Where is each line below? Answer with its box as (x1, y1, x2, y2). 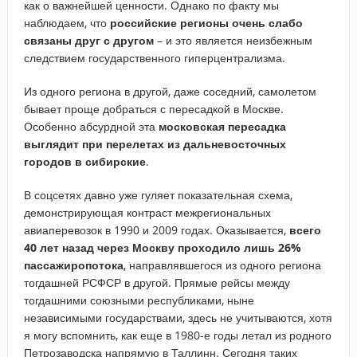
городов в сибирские (23, 153, 146, 169)
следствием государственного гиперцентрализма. (23, 49, 285, 65)
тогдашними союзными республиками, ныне (23, 292, 254, 308)
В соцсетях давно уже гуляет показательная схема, (23, 186, 292, 202)
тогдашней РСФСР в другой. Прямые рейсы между (23, 274, 290, 290)
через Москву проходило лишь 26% (96, 239, 301, 255)
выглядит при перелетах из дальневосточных (23, 135, 286, 151)
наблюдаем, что (23, 14, 110, 30)
